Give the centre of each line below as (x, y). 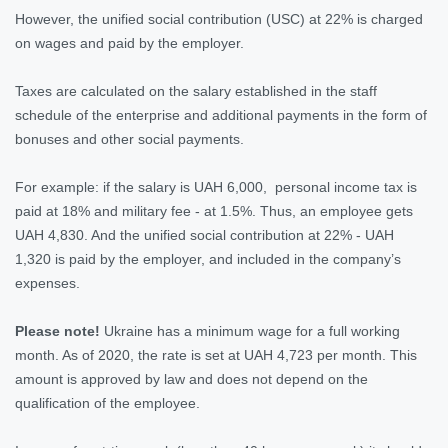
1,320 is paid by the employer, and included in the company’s (208, 258)
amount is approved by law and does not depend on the (191, 378)
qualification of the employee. (107, 402)
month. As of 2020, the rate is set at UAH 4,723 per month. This (216, 354)
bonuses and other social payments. (129, 138)
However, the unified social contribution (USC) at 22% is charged (219, 18)
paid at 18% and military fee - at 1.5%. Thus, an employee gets (214, 210)
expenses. (47, 282)
